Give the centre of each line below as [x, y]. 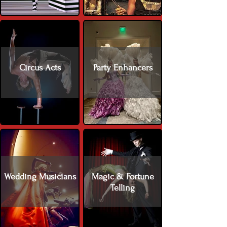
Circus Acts [40, 68]
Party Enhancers [123, 68]
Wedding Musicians [40, 177]
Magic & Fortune [123, 177]
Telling [123, 188]
